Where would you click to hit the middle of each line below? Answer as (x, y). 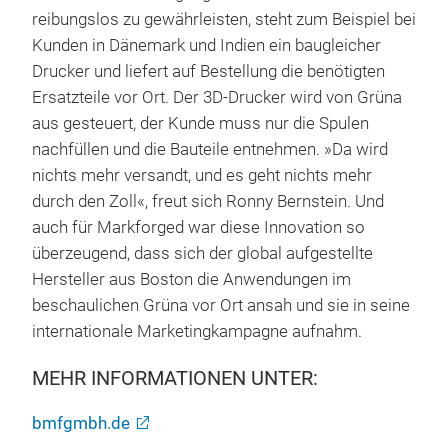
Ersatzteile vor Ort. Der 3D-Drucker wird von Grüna (217, 97)
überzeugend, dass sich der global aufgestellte (202, 253)
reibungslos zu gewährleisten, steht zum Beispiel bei (224, 19)
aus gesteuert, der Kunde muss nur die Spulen (200, 123)
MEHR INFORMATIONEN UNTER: (175, 377)
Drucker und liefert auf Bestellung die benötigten (208, 71)
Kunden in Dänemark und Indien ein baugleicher (206, 45)
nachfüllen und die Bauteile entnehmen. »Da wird (210, 149)
